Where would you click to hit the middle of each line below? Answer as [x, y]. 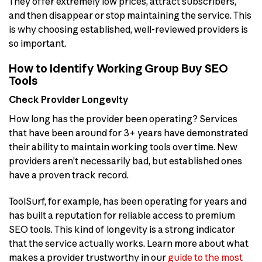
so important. [37, 44]
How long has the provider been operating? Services [123, 119]
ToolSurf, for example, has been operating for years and [128, 201]
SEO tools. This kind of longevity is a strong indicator [122, 230]
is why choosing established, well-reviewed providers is [128, 30]
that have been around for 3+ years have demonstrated [128, 133]
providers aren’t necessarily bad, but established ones [125, 161]
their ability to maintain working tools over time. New [123, 147]
